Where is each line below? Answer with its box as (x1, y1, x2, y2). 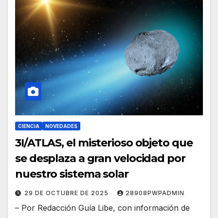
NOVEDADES (45, 123, 77, 129)
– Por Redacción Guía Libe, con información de (15, 202, 190, 213)
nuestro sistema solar (15, 167, 128, 181)
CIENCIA (18, 123, 39, 129)
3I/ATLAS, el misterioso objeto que (15, 136, 193, 149)
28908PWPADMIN (126, 189, 184, 197)
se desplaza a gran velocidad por (15, 151, 185, 165)
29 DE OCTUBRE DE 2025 (24, 189, 110, 197)
